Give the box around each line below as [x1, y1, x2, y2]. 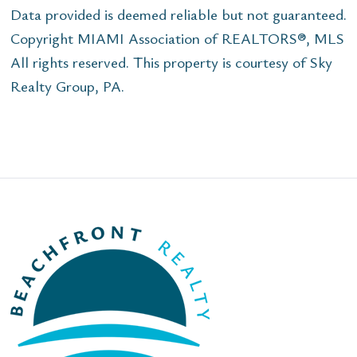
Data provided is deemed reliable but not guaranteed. [10, 4, 347, 25]
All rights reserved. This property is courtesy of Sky [10, 52, 332, 73]
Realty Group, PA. [10, 76, 124, 96]
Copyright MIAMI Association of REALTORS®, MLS [10, 28, 344, 49]
